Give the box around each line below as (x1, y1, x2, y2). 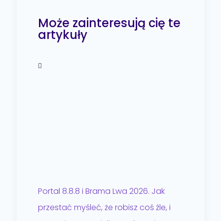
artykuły (37, 27, 87, 43)
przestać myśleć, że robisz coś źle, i (37, 201, 171, 213)
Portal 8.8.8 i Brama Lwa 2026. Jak (37, 185, 165, 197)
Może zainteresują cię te (37, 15, 181, 32)
